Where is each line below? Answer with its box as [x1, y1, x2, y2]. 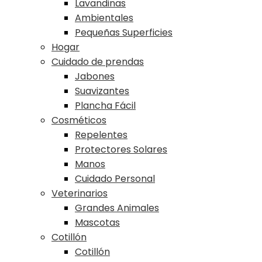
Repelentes [75, 128, 127, 142]
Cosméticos [51, 113, 106, 127]
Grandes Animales [75, 201, 159, 215]
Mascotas [75, 216, 120, 229]
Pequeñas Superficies [75, 26, 173, 39]
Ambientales [75, 11, 133, 25]
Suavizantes [75, 84, 129, 98]
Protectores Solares [75, 143, 167, 156]
